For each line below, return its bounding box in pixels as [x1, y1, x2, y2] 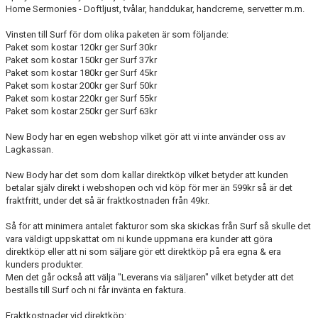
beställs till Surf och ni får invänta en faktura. [6, 285, 186, 295]
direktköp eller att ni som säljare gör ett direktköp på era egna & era [6, 246, 281, 257]
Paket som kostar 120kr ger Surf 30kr [6, 42, 157, 53]
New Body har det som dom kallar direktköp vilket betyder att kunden [6, 170, 288, 180]
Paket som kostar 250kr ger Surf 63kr [6, 106, 157, 116]
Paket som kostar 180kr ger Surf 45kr [6, 67, 157, 78]
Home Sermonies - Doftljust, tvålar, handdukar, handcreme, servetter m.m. [6, 4, 305, 14]
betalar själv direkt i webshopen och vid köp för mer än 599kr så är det [6, 182, 292, 193]
